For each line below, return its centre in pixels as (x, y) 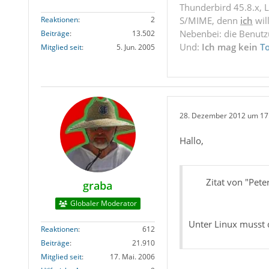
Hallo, (191, 141)
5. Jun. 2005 (135, 47)
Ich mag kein (231, 47)
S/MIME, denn (210, 21)
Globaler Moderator (103, 204)
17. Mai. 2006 (132, 257)
